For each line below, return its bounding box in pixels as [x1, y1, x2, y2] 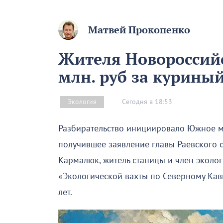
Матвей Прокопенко [88, 23, 190, 37]
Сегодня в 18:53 [122, 97, 172, 106]
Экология [68, 98, 97, 107]
